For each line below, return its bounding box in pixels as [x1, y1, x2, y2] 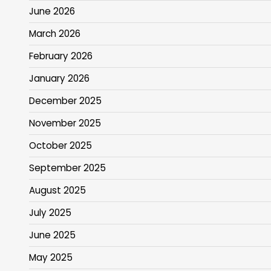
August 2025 [29, 184, 86, 197]
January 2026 [29, 72, 90, 85]
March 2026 [29, 27, 80, 41]
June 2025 [29, 229, 76, 242]
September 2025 [29, 162, 106, 175]
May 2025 [29, 251, 73, 264]
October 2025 [29, 139, 92, 152]
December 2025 [29, 94, 102, 108]
